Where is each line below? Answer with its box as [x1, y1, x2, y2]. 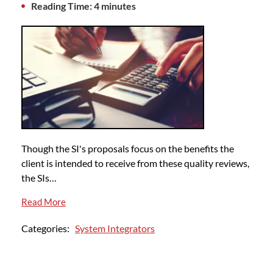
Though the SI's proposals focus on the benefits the [21, 143, 234, 155]
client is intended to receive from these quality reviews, [21, 157, 249, 169]
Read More [21, 196, 66, 208]
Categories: [21, 222, 73, 235]
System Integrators [75, 222, 155, 235]
